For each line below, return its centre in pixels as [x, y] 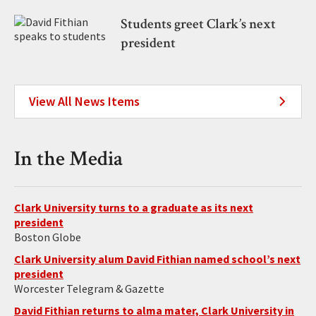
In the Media [68, 159]
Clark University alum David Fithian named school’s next [157, 259]
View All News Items [84, 102]
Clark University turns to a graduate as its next [134, 208]
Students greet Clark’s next [198, 24]
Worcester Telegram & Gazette [89, 289]
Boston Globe [48, 237]
